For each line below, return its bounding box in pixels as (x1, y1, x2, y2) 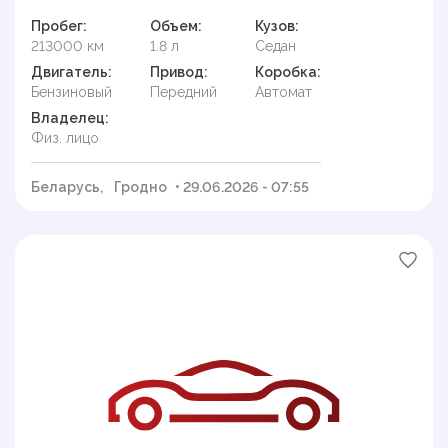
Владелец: (31, 109, 109, 126)
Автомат (255, 83, 312, 100)
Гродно (114, 178, 167, 195)
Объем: (150, 17, 202, 34)
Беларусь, (31, 178, 106, 195)
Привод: (150, 63, 208, 80)
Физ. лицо (31, 129, 99, 146)
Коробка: (255, 63, 321, 80)
